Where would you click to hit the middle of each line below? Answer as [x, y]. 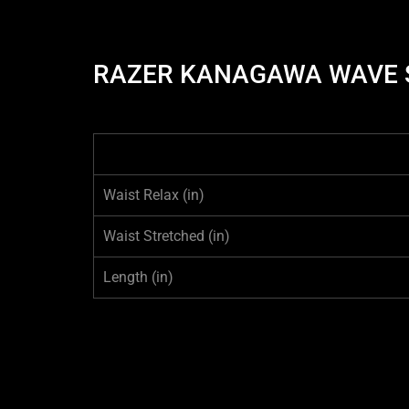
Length [127, 277]
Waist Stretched [156, 236]
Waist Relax [143, 195]
